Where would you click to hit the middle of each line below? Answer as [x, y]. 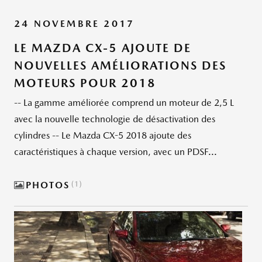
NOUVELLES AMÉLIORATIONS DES [120, 66]
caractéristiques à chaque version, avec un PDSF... [116, 152]
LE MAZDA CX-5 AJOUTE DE [103, 48]
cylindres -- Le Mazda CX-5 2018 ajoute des [103, 136]
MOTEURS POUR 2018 [85, 83]
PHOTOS [48, 185]
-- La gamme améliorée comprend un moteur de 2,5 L [124, 103]
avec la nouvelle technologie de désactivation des [115, 119]
